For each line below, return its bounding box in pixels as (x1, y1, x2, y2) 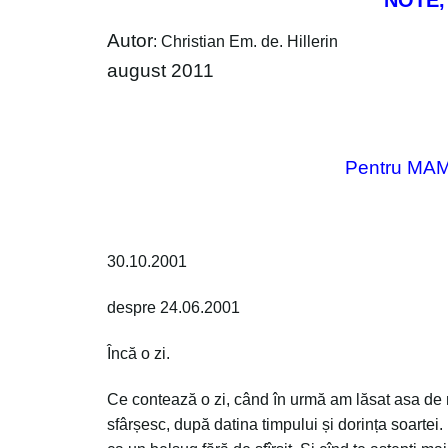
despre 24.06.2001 (107, 299, 240, 317)
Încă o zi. (107, 344, 170, 362)
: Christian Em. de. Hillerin (153, 33, 338, 51)
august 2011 (107, 60, 214, 82)
